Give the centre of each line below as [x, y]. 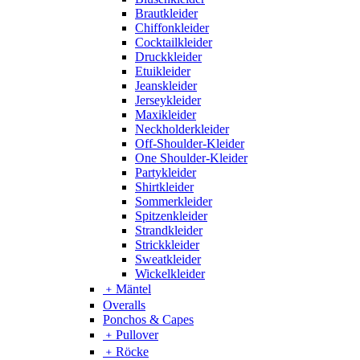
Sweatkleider [168, 259]
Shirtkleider [164, 186]
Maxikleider [166, 114]
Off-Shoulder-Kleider [190, 143]
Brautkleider [166, 13]
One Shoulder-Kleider [191, 157]
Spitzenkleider [171, 215]
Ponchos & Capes [148, 319]
